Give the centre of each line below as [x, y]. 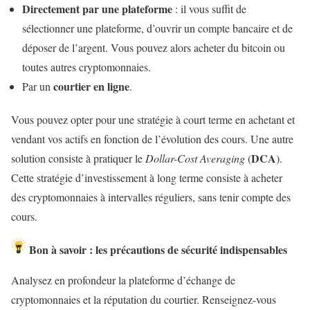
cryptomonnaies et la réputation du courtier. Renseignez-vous [144, 299]
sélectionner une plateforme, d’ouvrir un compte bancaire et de [157, 28]
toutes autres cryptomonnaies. [86, 66]
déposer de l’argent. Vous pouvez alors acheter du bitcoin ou [154, 47]
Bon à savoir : [62, 249]
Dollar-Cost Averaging [195, 158]
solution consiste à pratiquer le [78, 158]
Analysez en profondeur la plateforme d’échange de [123, 280]
